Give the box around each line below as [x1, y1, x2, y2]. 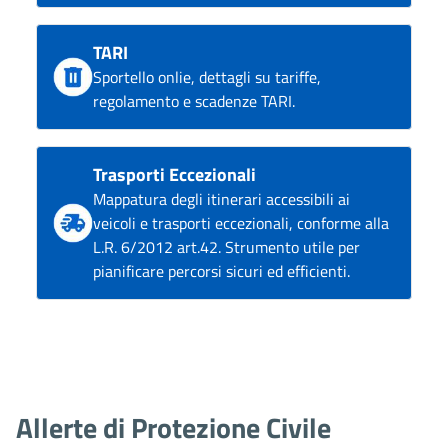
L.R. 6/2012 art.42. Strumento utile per [93, 234, 360, 259]
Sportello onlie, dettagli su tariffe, [93, 64, 321, 89]
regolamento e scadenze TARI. [93, 88, 295, 113]
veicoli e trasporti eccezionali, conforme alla [93, 210, 389, 235]
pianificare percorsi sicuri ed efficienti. [93, 258, 350, 283]
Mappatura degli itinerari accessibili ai [93, 186, 350, 211]
